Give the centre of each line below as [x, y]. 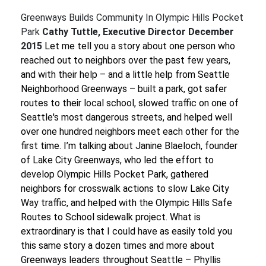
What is [185, 217]
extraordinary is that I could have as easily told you [126, 231]
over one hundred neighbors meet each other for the [130, 132]
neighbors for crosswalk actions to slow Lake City [125, 189]
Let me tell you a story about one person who [140, 46]
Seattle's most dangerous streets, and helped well [126, 117]
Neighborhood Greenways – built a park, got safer [124, 89]
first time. [41, 146]
